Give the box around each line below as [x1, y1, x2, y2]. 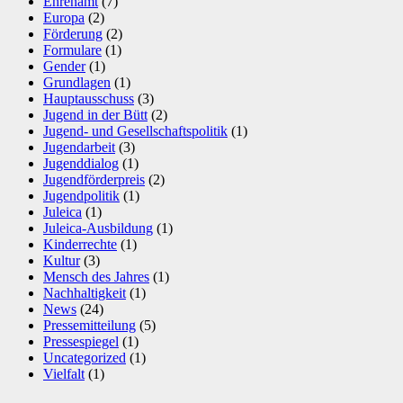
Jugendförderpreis [43, 172, 145, 188]
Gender [43, 58, 85, 75]
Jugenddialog [43, 156, 119, 172]
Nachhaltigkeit [43, 285, 126, 301]
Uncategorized [43, 350, 126, 366]
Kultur [43, 253, 80, 269]
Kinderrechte [43, 237, 117, 253]
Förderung [43, 26, 103, 42]
